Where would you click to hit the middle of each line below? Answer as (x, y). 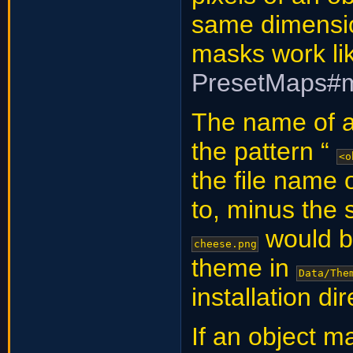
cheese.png (225, 244)
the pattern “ (264, 152)
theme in (244, 268)
